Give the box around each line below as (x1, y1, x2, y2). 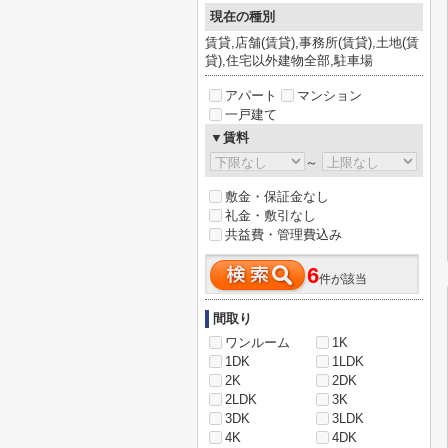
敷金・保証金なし (225, 189, 329, 204)
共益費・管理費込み (225, 227, 342, 242)
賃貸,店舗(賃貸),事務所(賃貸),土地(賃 (205, 35, 419, 50)
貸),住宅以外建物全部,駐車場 (205, 53, 373, 68)
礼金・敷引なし (225, 208, 316, 223)
